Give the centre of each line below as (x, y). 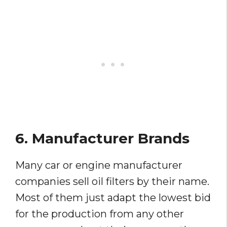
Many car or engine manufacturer (99, 165)
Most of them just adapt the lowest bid (113, 198)
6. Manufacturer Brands (102, 139)
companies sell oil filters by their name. (112, 182)
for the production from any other (100, 214)
